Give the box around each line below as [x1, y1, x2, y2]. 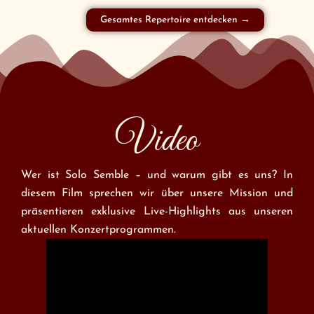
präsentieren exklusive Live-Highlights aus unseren [21, 206, 293, 218]
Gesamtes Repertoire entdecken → [100, 15, 250, 25]
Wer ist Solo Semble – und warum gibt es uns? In [21, 170, 293, 182]
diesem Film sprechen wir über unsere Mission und [21, 188, 293, 200]
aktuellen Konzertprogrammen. [21, 224, 176, 236]
